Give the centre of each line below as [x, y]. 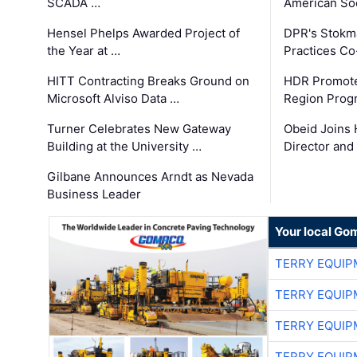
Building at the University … [125, 146]
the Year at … [84, 50]
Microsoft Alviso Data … [114, 98]
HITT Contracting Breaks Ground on [149, 80]
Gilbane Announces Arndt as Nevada [151, 176]
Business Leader [94, 194]
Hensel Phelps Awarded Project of [144, 33]
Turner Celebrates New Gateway [139, 128]
